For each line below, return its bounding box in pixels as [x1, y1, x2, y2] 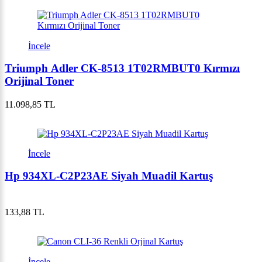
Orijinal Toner [5, 75, 74, 88]
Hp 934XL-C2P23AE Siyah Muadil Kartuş [5, 170, 213, 182]
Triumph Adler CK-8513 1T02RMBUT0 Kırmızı [5, 62, 240, 75]
